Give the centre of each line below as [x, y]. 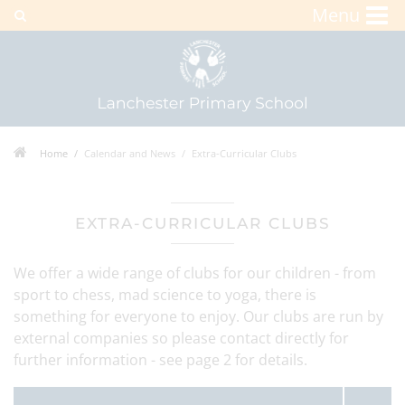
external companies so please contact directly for [181, 338]
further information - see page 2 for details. [160, 360]
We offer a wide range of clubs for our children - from [195, 273]
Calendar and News [130, 153]
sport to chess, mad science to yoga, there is [165, 295]
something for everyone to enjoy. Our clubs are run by [198, 316]
